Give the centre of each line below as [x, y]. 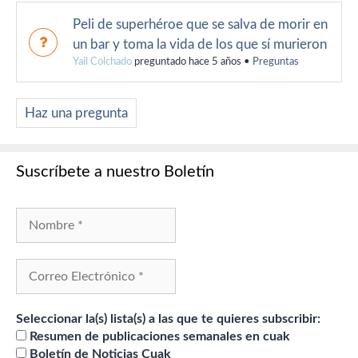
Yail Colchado [102, 62]
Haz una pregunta [76, 113]
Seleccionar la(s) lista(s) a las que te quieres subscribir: [168, 319]
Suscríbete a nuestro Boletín [115, 172]
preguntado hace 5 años [187, 62]
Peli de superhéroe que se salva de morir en [200, 25]
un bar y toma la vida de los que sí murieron [200, 45]
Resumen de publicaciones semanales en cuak [158, 337]
